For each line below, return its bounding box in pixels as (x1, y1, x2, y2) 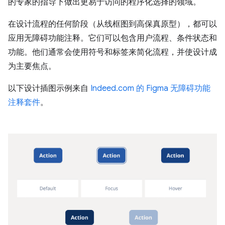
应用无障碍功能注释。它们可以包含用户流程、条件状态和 (8, 33, 217, 44)
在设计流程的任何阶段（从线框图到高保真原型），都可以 (8, 19, 217, 30)
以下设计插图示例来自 (8, 83, 90, 94)
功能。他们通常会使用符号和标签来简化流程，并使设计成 (8, 47, 217, 58)
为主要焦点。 (8, 61, 56, 72)
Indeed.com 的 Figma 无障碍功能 (90, 83, 210, 94)
